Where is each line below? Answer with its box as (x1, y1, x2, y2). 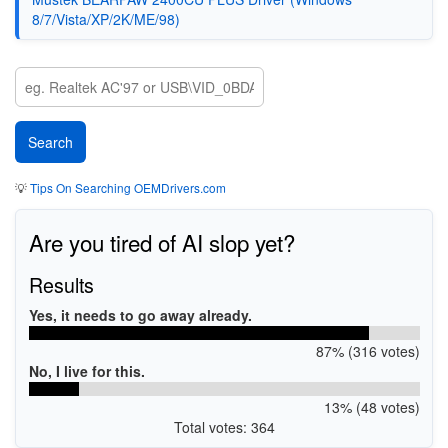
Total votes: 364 (173, 417, 275, 437)
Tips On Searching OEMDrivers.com (27, 178, 226, 196)
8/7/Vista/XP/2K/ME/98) (31, 9, 180, 29)
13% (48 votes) (323, 397, 420, 417)
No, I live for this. (28, 361, 145, 381)
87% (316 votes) (315, 341, 420, 361)
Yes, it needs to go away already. (28, 305, 252, 325)
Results (28, 270, 94, 299)
